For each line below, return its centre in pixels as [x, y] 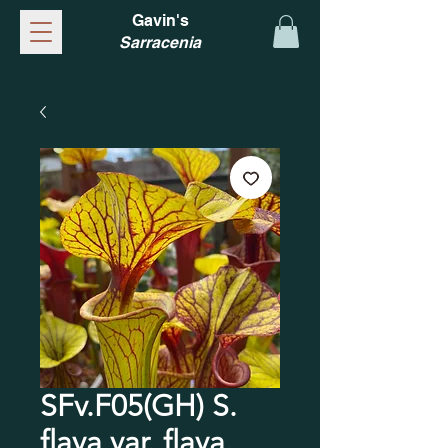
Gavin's [160, 20]
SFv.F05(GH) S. [138, 406]
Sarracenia [160, 42]
